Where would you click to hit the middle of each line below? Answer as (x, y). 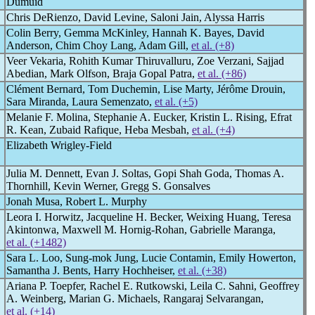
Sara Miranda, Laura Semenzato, (81, 102)
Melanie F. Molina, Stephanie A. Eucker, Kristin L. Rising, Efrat (149, 117)
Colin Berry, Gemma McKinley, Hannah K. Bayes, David (135, 33)
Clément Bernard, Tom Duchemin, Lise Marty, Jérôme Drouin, (146, 89)
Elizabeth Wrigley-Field (59, 145)
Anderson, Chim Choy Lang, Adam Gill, (99, 45)
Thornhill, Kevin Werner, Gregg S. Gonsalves (108, 186)
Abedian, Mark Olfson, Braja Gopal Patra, (102, 73)
